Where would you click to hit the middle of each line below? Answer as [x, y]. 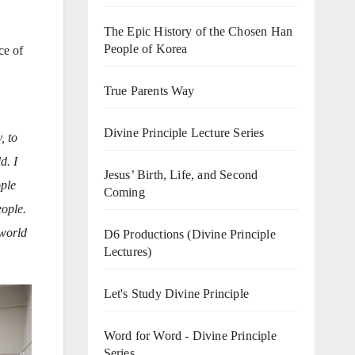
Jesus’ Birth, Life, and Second [181, 174]
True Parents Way [149, 90]
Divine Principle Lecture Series [184, 132]
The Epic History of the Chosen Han [198, 31]
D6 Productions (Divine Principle [189, 234]
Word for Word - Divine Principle [190, 335]
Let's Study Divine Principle [176, 293]
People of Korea [145, 48]
